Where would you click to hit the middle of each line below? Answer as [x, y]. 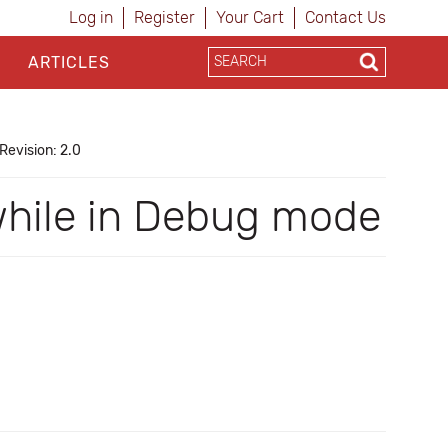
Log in [91, 17]
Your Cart [250, 17]
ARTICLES [68, 62]
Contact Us [345, 17]
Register [164, 17]
